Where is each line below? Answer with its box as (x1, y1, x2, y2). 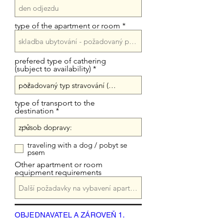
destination (15, 106, 54, 115)
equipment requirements (15, 168, 102, 177)
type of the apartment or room (15, 21, 120, 30)
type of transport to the (15, 98, 95, 108)
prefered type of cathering (15, 56, 106, 66)
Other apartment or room (15, 160, 103, 169)
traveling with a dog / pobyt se (27, 140, 127, 150)
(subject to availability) (15, 64, 91, 73)
